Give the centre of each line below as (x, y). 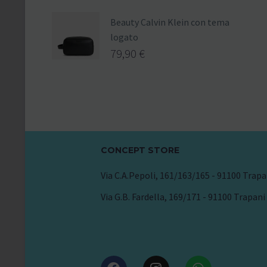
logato (124, 37)
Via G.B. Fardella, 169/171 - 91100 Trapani (183, 196)
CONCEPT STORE (140, 150)
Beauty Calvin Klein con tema (170, 22)
